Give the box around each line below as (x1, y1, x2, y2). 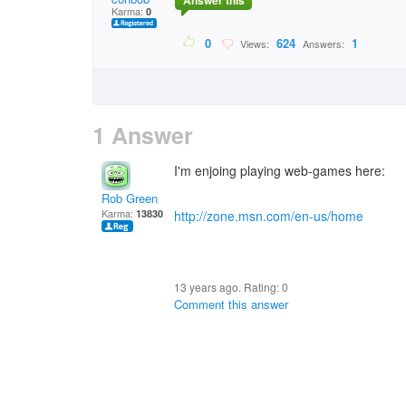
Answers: (300, 36, 347, 52)
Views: (235, 36, 272, 52)
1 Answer (92, 119, 193, 151)
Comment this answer (174, 295, 288, 313)
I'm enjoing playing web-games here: (174, 161, 385, 179)
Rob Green (101, 189, 158, 207)
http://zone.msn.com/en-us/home (174, 207, 363, 225)
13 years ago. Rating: (174, 279, 282, 295)
